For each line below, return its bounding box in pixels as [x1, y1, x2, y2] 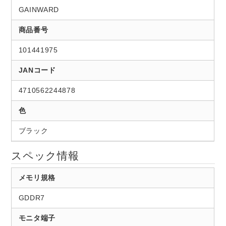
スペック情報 [11, 150, 79, 162]
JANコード [18, 66, 56, 74]
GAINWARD [18, 5, 59, 14]
